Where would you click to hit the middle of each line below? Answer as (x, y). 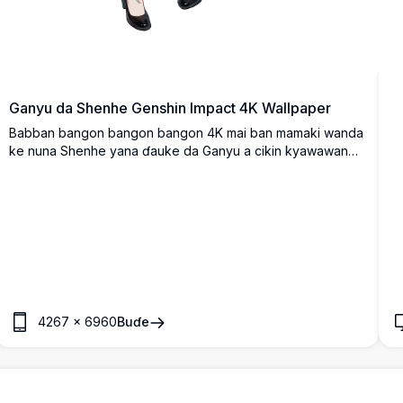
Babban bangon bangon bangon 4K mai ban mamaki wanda (187, 132)
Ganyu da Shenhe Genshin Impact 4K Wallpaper (170, 107)
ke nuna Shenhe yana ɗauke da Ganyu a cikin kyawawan (179, 150)
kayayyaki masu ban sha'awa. (98, 168)
